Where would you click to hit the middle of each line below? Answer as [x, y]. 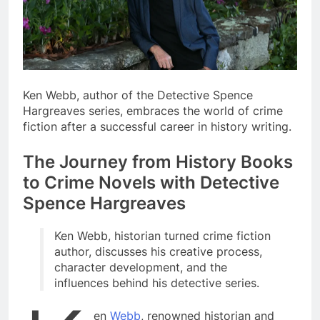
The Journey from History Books [158, 162]
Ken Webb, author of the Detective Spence [138, 95]
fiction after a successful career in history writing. [157, 127]
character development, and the [141, 267]
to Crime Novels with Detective [151, 183]
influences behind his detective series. [157, 282]
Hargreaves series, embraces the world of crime [153, 111]
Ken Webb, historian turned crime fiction [162, 235]
